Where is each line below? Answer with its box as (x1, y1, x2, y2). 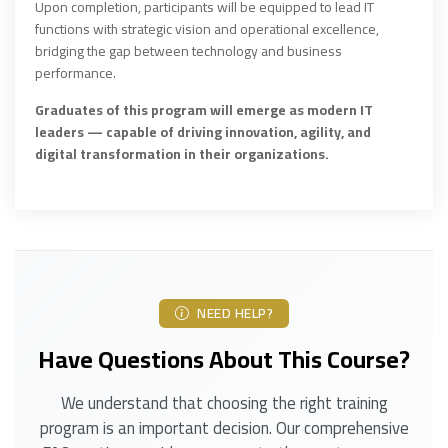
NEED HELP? (193, 300, 273, 327)
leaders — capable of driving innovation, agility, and (35, 119, 371, 145)
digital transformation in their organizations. (35, 141, 329, 167)
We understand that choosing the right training (60, 387, 388, 420)
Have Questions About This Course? (38, 337, 410, 383)
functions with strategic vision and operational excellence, (35, 16, 379, 42)
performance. (35, 60, 116, 86)
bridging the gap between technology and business (35, 38, 342, 64)
